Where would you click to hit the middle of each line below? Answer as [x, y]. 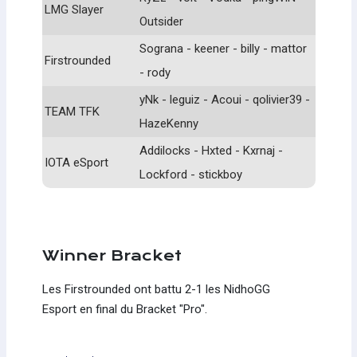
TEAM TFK [72, 111]
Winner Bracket [112, 255]
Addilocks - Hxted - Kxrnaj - [211, 150]
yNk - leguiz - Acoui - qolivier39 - [225, 99]
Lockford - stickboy [191, 174]
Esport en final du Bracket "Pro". [124, 309]
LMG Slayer [74, 9]
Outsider [161, 21]
